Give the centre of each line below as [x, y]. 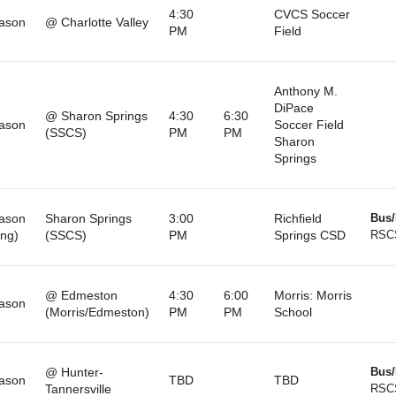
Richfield [297, 218]
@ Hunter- [74, 372]
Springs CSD [309, 235]
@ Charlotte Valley [96, 22]
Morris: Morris [312, 295]
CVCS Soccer [312, 14]
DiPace [293, 107]
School [293, 312]
